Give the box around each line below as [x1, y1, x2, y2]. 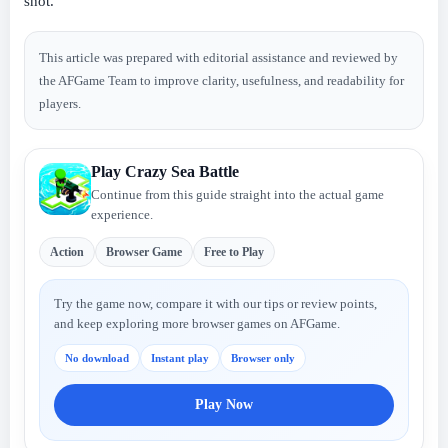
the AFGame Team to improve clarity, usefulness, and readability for [39, 73, 404, 89]
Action [50, 244, 84, 259]
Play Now [195, 397, 253, 413]
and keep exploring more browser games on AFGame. [54, 316, 340, 332]
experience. [91, 207, 153, 223]
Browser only [231, 352, 295, 365]
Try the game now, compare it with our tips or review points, [54, 296, 377, 312]
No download [65, 352, 129, 365]
